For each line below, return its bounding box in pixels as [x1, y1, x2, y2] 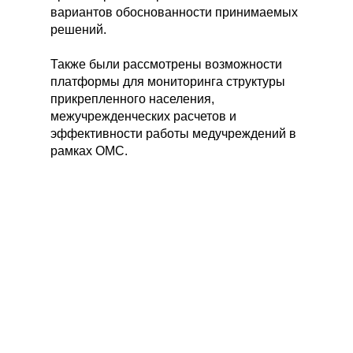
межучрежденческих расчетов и [50, 110, 236, 123]
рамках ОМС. [50, 144, 128, 158]
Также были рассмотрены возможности [50, 58, 282, 71]
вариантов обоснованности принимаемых [50, 6, 298, 19]
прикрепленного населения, [50, 92, 214, 106]
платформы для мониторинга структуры [50, 75, 285, 88]
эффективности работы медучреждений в [50, 127, 296, 140]
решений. [50, 23, 106, 36]
